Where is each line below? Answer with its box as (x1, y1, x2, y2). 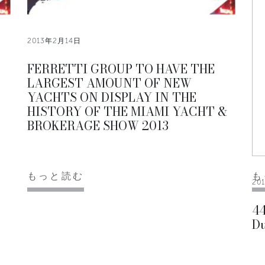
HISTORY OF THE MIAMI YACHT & (27, 102, 227, 121)
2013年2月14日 (27, 37, 81, 46)
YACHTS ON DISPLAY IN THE (27, 88, 196, 107)
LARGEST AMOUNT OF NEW (27, 74, 192, 93)
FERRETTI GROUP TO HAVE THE (27, 60, 215, 79)
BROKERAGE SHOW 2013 (27, 117, 169, 135)
